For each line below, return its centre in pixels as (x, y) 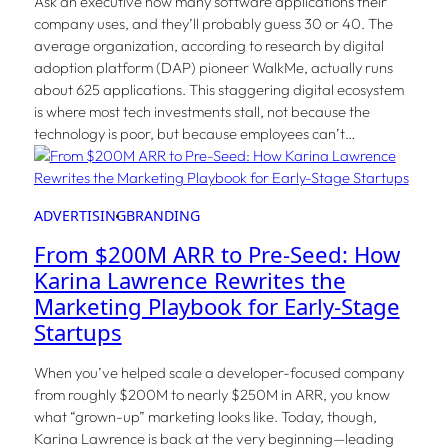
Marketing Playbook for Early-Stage (216, 307)
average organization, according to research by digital (208, 46)
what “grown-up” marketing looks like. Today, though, (205, 417)
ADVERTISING (79, 216)
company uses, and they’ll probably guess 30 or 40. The (213, 24)
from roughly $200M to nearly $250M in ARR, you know (211, 395)
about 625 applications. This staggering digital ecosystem (218, 90)
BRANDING (162, 216)
